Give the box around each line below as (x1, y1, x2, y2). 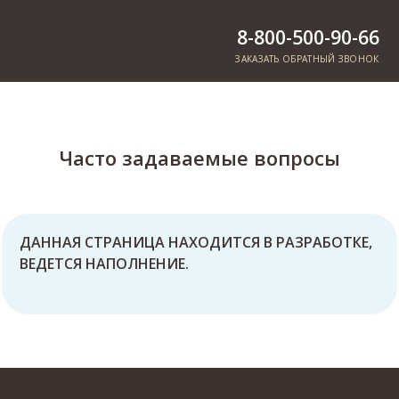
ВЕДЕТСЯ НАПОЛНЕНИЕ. (20, 254, 190, 273)
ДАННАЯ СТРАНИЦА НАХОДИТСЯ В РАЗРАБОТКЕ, (20, 232, 373, 252)
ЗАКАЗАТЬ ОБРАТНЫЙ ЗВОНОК (235, 53, 379, 65)
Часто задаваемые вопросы (59, 144, 340, 171)
